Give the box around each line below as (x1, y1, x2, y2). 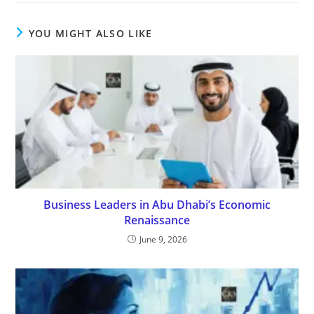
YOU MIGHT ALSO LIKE (28, 26, 153, 40)
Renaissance (124, 212, 190, 228)
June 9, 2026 (139, 233, 187, 246)
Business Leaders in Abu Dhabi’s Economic (43, 197, 271, 213)
